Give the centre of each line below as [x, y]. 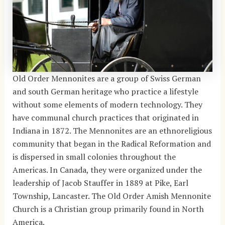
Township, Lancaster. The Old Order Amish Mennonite [111, 196]
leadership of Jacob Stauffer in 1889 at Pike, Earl [100, 183]
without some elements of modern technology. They [107, 104]
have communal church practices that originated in [105, 117]
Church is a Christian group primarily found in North [108, 209]
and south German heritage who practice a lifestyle [105, 91]
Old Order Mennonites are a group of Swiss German [106, 78]
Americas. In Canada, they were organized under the [107, 170]
